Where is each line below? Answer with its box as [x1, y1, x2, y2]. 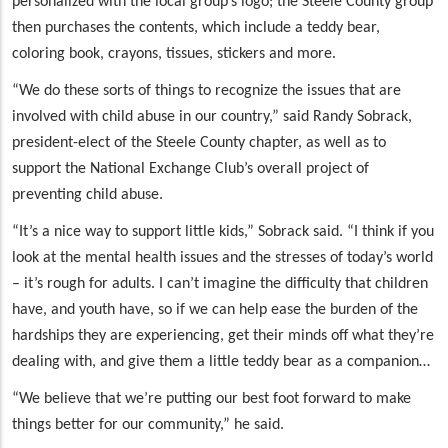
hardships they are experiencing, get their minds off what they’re [12, 328, 434, 345]
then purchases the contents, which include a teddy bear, [12, 20, 380, 37]
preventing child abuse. [12, 187, 163, 204]
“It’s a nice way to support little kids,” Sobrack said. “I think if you [12, 224, 434, 241]
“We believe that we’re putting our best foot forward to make [12, 391, 411, 408]
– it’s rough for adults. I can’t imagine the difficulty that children [12, 276, 428, 293]
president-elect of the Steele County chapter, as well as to [12, 135, 386, 152]
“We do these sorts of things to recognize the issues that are [12, 83, 401, 100]
